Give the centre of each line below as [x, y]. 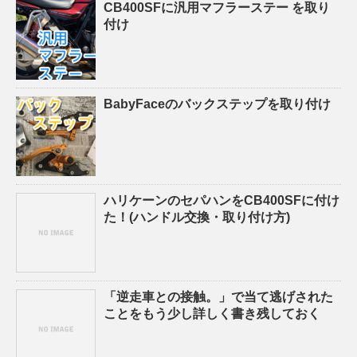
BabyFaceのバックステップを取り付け [217, 104]
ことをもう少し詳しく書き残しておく [212, 314]
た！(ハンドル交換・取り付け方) [197, 218]
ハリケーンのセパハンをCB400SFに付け [222, 201]
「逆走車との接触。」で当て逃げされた [218, 297]
